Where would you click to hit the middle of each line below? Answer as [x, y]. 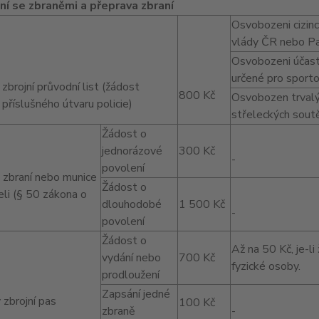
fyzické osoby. [266, 266]
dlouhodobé [131, 204]
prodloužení [130, 275]
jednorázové [132, 151]
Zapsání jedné [136, 294]
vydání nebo [131, 258]
